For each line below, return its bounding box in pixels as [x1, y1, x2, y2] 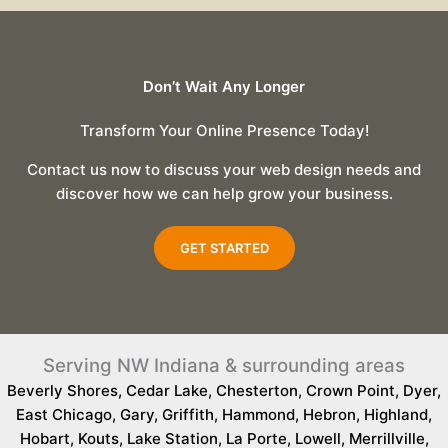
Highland [364, 405, 428, 424]
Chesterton [216, 381, 298, 400]
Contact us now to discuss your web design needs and [27, 160, 421, 179]
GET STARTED [179, 240, 269, 256]
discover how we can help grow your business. [55, 184, 393, 203]
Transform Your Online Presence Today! [79, 121, 369, 140]
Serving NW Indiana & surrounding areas [43, 354, 405, 377]
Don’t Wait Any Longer [143, 77, 305, 96]
